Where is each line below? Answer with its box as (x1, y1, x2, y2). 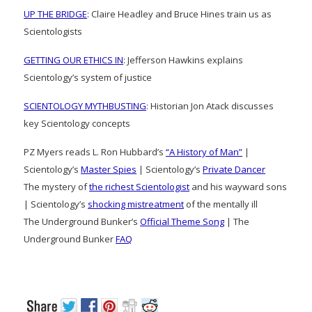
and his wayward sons (189, 180, 287, 193)
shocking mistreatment (88, 198, 184, 210)
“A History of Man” (166, 146, 242, 158)
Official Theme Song (140, 215, 224, 228)
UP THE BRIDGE (24, 8, 87, 20)
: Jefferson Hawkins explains (123, 54, 243, 66)
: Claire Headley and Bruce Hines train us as (87, 8, 272, 20)
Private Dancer (203, 163, 265, 175)
